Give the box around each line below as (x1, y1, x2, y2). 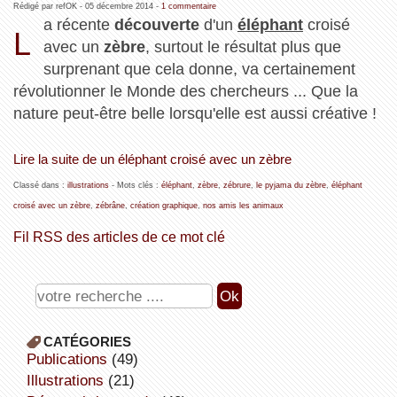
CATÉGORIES (43, 333, 131, 349)
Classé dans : (12, 180, 67, 190)
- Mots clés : (108, 180, 161, 190)
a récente (43, 15, 115, 34)
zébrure (222, 180, 251, 190)
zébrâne (95, 200, 125, 210)
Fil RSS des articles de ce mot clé (12, 228, 225, 245)
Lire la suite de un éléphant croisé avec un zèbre (12, 152, 292, 167)
